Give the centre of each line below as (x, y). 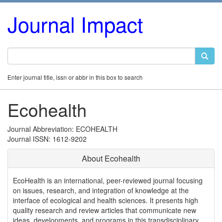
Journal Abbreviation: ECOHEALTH (62, 129)
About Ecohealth (111, 158)
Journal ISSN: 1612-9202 (47, 139)
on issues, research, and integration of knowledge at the (101, 190)
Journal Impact (75, 24)
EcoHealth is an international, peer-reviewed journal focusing (108, 180)
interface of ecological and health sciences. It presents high (106, 200)
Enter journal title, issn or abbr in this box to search (75, 77)
